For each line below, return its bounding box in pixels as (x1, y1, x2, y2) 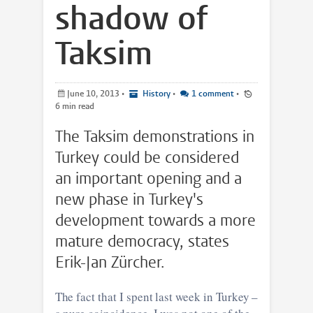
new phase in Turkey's (54, 189, 203, 210)
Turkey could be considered (54, 147, 239, 168)
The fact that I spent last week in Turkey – (54, 288, 259, 305)
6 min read (61, 100, 94, 112)
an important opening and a (54, 168, 242, 189)
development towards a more (54, 210, 256, 231)
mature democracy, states (54, 231, 229, 252)
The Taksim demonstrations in (54, 126, 254, 147)
